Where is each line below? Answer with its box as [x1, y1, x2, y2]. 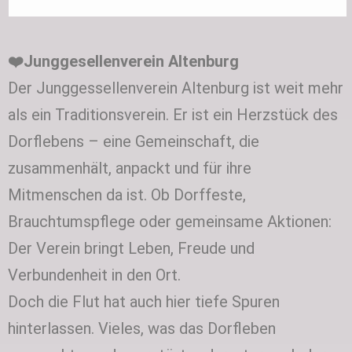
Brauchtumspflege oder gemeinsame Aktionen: [8, 211, 332, 231]
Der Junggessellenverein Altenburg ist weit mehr [8, 78, 343, 97]
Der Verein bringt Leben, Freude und [8, 238, 255, 258]
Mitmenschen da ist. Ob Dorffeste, [8, 185, 246, 204]
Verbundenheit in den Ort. [8, 265, 181, 284]
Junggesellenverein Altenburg [24, 51, 239, 71]
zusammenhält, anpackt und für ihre [8, 158, 251, 178]
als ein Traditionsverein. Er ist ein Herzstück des [8, 104, 338, 124]
